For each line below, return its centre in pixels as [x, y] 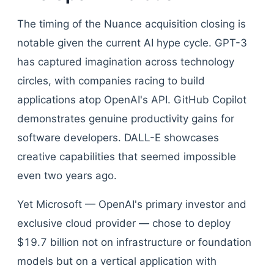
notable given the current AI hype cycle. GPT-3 [132, 43]
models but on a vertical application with [117, 261]
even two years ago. [67, 176]
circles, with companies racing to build [111, 81]
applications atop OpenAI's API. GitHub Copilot [132, 100]
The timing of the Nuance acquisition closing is [131, 24]
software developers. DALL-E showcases [118, 138]
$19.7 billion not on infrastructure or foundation [134, 242]
